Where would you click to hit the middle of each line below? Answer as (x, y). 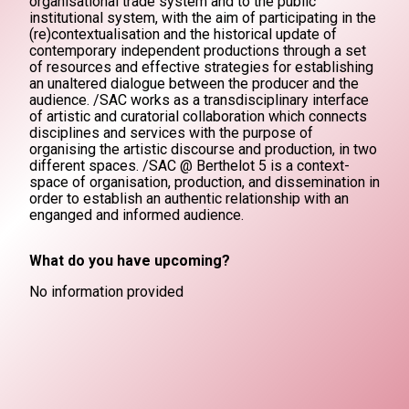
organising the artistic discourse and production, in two (203, 149)
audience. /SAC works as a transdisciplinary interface (199, 100)
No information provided (106, 292)
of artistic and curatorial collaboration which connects (198, 116)
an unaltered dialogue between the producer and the (194, 84)
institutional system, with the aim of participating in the (203, 18)
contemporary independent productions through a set (198, 51)
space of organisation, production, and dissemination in (204, 182)
